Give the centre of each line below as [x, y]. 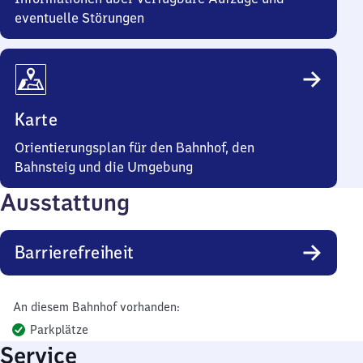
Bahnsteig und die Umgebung [104, 167]
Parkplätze [59, 330]
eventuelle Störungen [79, 18]
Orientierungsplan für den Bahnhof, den [135, 147]
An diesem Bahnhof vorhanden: [96, 307]
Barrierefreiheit [75, 252]
